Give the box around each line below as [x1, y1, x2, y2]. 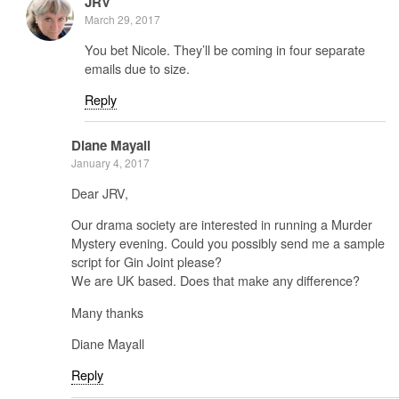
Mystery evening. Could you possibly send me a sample [71, 233, 385, 253]
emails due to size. [85, 58, 190, 77]
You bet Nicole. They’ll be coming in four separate [85, 39, 365, 59]
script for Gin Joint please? [71, 252, 222, 272]
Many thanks [71, 302, 143, 322]
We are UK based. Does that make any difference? [71, 271, 360, 290]
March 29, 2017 [85, 12, 160, 28]
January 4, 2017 [71, 155, 150, 171]
